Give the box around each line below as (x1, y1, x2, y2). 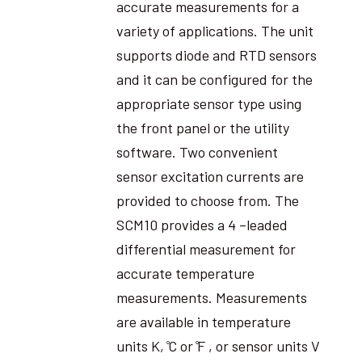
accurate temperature (116, 263, 255, 282)
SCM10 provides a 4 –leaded (116, 215, 288, 234)
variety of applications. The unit (116, 21, 314, 40)
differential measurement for (116, 239, 296, 258)
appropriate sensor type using (116, 94, 301, 112)
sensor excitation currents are (116, 166, 304, 185)
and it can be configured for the (116, 69, 313, 88)
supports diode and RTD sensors (116, 45, 317, 64)
